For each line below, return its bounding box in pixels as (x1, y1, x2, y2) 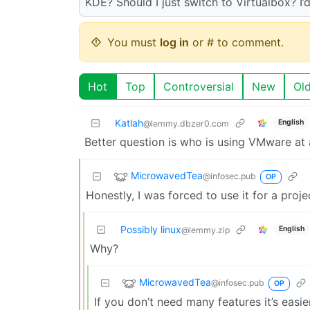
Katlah (115, 116, 143, 129)
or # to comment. (189, 35, 284, 49)
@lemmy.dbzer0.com (143, 118, 229, 129)
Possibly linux (120, 223, 181, 235)
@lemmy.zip (181, 224, 230, 235)
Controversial (163, 79, 234, 93)
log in (160, 35, 189, 49)
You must (107, 35, 160, 49)
